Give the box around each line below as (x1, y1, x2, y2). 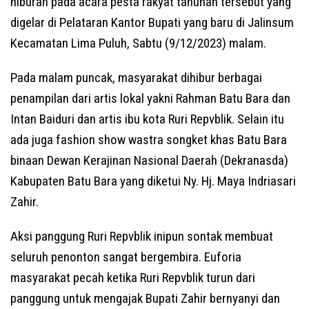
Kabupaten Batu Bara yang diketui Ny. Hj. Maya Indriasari (10, 172, 296, 189)
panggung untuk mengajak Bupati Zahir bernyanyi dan (10, 290, 280, 306)
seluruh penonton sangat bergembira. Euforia (10, 248, 241, 265)
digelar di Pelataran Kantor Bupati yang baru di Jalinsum (10, 14, 294, 30)
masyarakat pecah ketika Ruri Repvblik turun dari (10, 269, 255, 286)
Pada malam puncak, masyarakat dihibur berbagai (10, 69, 262, 86)
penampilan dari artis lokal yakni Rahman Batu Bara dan (10, 90, 290, 106)
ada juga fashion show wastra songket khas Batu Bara (10, 131, 287, 148)
